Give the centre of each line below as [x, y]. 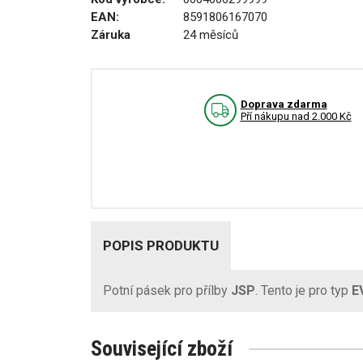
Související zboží [162, 348]
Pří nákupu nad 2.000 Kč [296, 116]
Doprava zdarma [284, 104]
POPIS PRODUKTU [161, 246]
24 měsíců [211, 35]
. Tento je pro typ [303, 290]
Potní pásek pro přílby [167, 290]
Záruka [111, 35]
